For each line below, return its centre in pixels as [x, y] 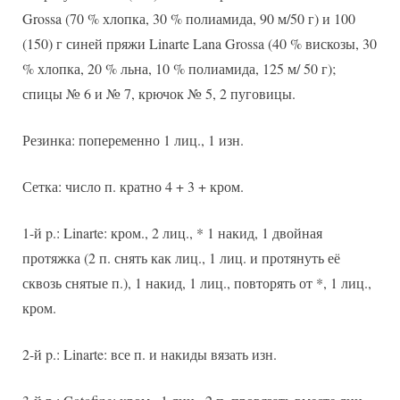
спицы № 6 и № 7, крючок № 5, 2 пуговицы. [159, 93]
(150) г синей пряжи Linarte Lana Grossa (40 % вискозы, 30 [200, 43]
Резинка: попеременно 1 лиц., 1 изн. [133, 139]
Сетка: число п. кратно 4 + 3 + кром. [133, 186]
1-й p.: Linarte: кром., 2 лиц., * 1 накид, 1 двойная [172, 232]
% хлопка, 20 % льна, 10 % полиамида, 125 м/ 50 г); [179, 68]
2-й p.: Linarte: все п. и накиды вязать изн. [150, 354]
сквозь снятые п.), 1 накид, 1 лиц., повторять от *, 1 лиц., [197, 282]
